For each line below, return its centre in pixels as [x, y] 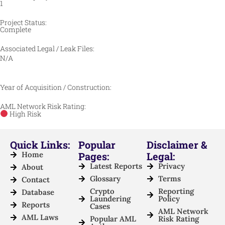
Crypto [102, 191]
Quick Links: [40, 145]
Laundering [110, 199]
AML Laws [40, 217]
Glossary [105, 179]
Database [38, 192]
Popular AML [113, 219]
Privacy [171, 166]
